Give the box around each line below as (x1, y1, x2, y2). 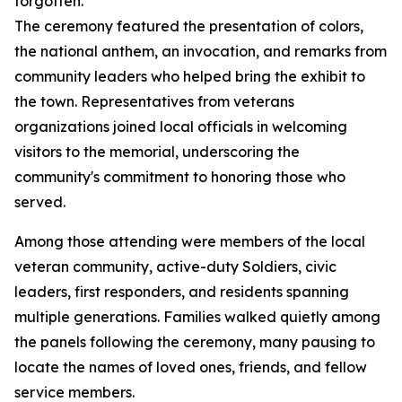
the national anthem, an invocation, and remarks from (14, 42, 387, 60)
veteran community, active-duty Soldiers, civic (14, 258, 336, 275)
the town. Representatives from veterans (14, 92, 294, 110)
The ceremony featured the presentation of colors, (14, 17, 363, 35)
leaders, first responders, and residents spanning (14, 283, 349, 301)
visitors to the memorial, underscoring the (14, 143, 300, 161)
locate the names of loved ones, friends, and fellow (14, 358, 367, 376)
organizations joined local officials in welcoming (14, 118, 347, 135)
